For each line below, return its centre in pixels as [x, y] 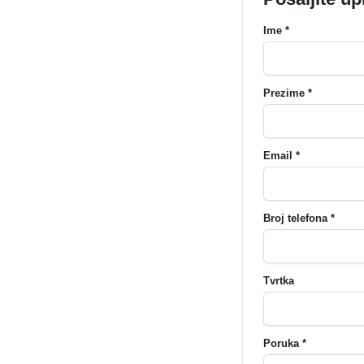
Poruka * [285, 343]
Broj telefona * [299, 218]
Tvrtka [279, 281]
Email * [282, 156]
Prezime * [288, 93]
